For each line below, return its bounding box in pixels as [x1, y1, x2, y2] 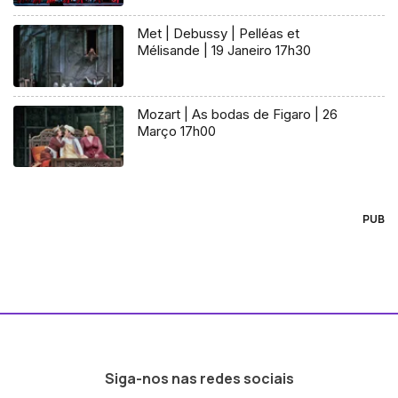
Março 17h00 [137, 122, 217, 139]
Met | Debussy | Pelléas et [137, 24, 300, 42]
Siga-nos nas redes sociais [104, 369, 294, 389]
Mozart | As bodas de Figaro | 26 [137, 105, 338, 123]
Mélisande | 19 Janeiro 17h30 [137, 41, 312, 59]
